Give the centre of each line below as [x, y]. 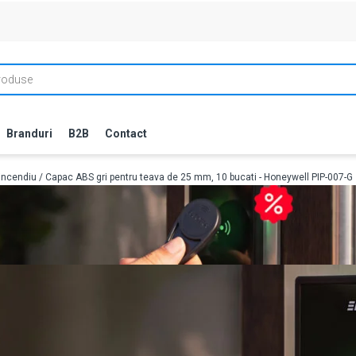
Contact [126, 133]
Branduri [29, 133]
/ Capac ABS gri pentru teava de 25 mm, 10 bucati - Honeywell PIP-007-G [195, 177]
